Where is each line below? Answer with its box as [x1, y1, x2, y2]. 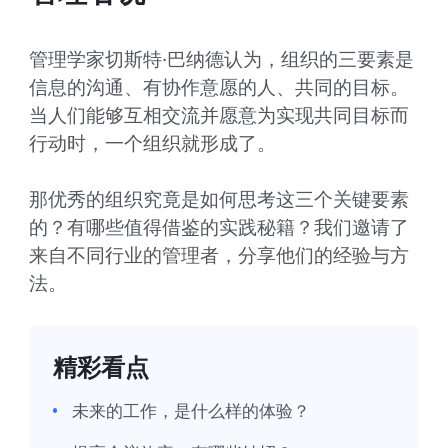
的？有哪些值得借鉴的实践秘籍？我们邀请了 [28, 215, 409, 240]
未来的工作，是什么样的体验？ [71, 400, 310, 421]
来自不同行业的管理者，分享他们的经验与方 [28, 243, 409, 268]
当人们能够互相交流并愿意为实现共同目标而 [28, 103, 409, 128]
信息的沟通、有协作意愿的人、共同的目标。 [28, 75, 409, 100]
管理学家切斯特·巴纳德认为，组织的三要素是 [28, 47, 414, 72]
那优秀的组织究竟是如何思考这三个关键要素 [28, 187, 409, 212]
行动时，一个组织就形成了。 [28, 131, 276, 156]
